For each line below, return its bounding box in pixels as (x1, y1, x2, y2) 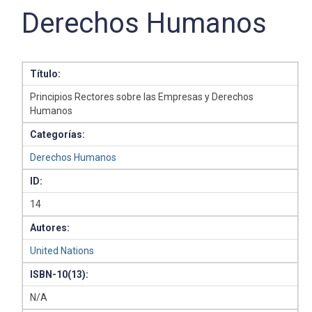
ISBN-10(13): (30, 269, 89, 280)
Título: (30, 68, 61, 79)
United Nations (30, 245, 95, 256)
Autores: (30, 222, 70, 233)
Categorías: (30, 129, 86, 140)
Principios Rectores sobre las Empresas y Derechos (30, 91, 254, 102)
